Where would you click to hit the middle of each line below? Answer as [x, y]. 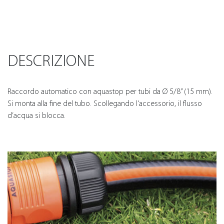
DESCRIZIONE [51, 61]
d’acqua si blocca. [36, 115]
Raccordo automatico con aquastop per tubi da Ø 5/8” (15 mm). [110, 91]
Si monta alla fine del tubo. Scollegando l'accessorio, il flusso [105, 103]
